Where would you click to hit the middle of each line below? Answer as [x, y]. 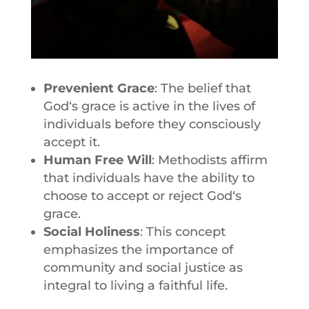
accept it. [71, 142]
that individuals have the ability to [149, 178]
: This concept [182, 231]
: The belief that [202, 88]
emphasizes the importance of [138, 249]
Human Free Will [97, 160]
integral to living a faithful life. [135, 285]
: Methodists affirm [209, 160]
